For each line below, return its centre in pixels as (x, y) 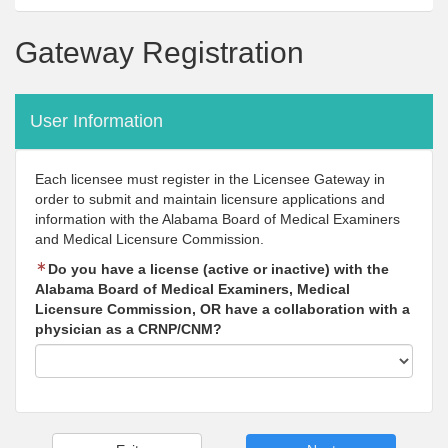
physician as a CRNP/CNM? (128, 328)
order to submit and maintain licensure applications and (210, 198)
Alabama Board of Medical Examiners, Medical (192, 288)
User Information (96, 120)
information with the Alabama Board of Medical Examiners (217, 218)
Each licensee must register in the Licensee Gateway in (210, 178)
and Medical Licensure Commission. (149, 238)
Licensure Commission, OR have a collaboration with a (222, 308)
